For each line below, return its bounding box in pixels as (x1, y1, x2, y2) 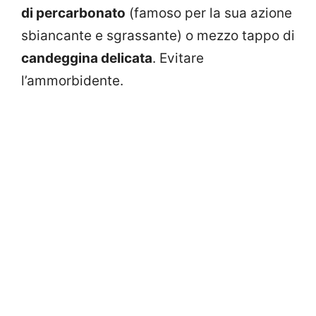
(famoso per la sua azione (126, 5, 292, 22)
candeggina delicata (21, 50, 152, 67)
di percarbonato (21, 5, 126, 22)
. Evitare (152, 50, 204, 67)
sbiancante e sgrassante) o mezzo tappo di (21, 28, 295, 44)
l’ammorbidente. (21, 73, 123, 90)
